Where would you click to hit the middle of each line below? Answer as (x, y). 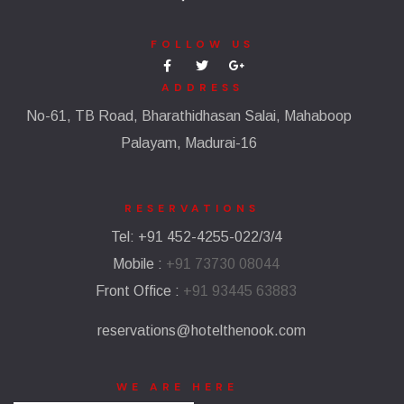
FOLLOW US (202, 44)
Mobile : (140, 263)
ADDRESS (202, 87)
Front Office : (140, 290)
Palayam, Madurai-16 (188, 142)
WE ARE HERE (177, 386)
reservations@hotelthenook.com (202, 330)
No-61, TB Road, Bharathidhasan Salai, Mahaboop (188, 115)
